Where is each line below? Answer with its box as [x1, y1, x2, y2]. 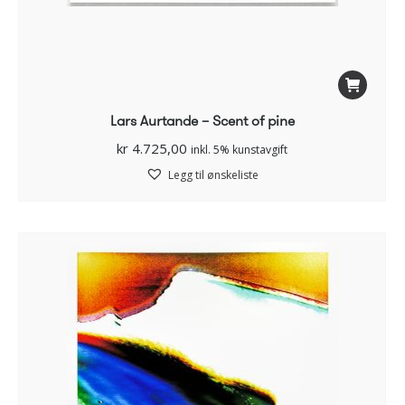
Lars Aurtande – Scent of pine [109, 109, 295, 131]
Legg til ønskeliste [168, 166, 259, 183]
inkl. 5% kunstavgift [191, 141, 287, 157]
